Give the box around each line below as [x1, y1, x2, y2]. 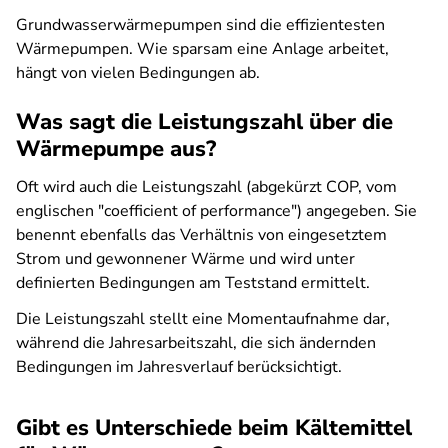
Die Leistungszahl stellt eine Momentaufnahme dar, [16, 308, 390, 330]
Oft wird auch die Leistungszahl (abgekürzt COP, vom [16, 176, 397, 198]
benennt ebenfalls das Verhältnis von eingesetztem [16, 224, 387, 246]
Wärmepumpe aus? [16, 134, 222, 164]
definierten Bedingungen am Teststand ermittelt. [16, 272, 374, 294]
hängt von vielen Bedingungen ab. [16, 62, 264, 84]
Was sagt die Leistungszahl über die [16, 107, 393, 137]
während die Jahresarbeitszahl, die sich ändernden [16, 332, 376, 354]
